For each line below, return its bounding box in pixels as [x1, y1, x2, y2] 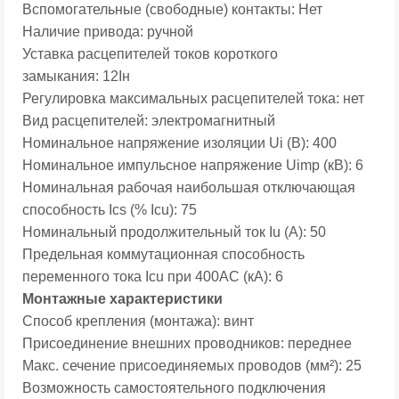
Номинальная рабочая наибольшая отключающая [22, 180, 355, 195]
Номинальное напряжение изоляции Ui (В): [22, 135, 313, 151]
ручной [147, 24, 197, 39]
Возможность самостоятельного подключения [22, 380, 326, 395]
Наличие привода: [22, 24, 147, 39]
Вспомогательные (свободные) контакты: [22, 2, 298, 17]
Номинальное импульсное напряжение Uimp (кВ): [22, 158, 355, 173]
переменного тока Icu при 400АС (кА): [22, 269, 275, 284]
